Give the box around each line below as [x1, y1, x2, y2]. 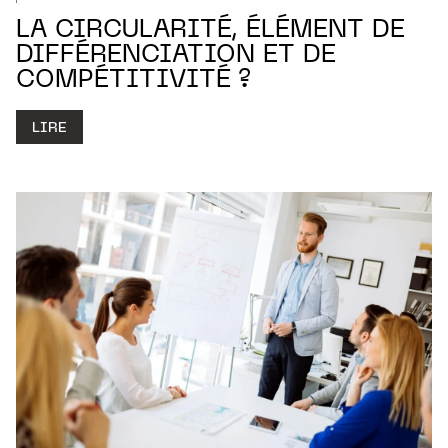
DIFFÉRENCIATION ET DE [16, 44, 336, 69]
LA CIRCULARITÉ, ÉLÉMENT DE [16, 19, 405, 44]
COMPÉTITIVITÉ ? [16, 69, 250, 94]
